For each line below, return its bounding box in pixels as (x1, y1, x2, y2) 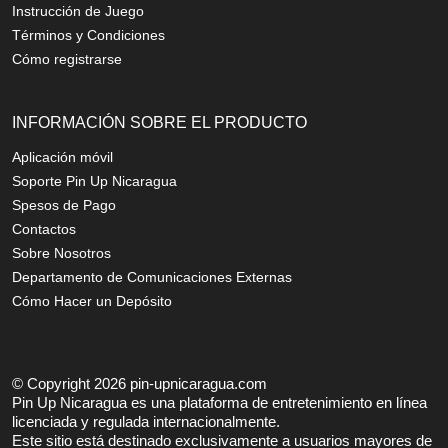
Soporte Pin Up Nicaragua (12, 173, 177, 189)
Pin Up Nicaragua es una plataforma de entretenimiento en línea (12, 394, 427, 411)
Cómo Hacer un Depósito (12, 293, 172, 309)
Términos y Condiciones (12, 27, 165, 43)
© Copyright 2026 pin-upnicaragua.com (12, 375, 267, 392)
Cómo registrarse (12, 51, 122, 67)
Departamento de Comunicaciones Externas (12, 269, 292, 285)
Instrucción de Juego (12, 3, 144, 19)
